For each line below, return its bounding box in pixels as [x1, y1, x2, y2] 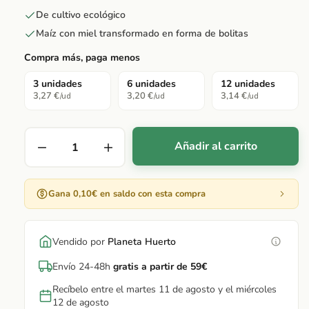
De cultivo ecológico [36, 8, 126, 21]
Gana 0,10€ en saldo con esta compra [48, 188, 206, 200]
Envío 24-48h [52, 259, 113, 273]
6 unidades [127, 77, 176, 90]
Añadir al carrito [174, 138, 257, 154]
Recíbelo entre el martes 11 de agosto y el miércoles [52, 283, 277, 296]
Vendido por [52, 235, 108, 248]
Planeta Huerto [108, 235, 176, 248]
